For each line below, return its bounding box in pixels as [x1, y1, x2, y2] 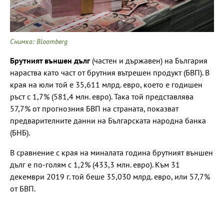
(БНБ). [10, 127, 30, 137]
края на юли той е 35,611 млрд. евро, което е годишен [10, 79, 202, 89]
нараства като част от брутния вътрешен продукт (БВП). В [10, 67, 209, 77]
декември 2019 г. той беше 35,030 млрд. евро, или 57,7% [10, 171, 210, 181]
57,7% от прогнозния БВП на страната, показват [10, 103, 178, 113]
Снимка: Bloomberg [10, 36, 67, 46]
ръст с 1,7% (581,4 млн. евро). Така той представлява [10, 91, 193, 101]
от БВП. [10, 183, 35, 193]
